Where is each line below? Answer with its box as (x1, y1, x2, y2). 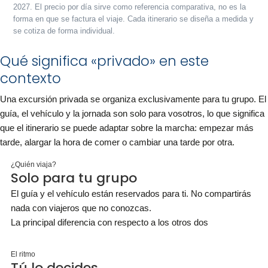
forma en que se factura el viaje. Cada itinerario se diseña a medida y (13, 15, 254, 23)
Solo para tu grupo (11, 169, 137, 187)
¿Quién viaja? (11, 160, 56, 169)
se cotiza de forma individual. (13, 27, 115, 35)
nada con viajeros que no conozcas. (11, 203, 151, 213)
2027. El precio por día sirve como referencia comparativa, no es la (13, 3, 246, 11)
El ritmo (11, 250, 35, 258)
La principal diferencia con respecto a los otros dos (11, 217, 208, 227)
